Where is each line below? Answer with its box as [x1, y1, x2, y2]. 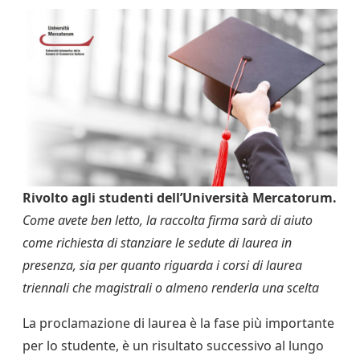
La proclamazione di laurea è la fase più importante [22, 313, 334, 332]
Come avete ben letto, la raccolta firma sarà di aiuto [22, 211, 313, 229]
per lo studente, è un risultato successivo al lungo [22, 336, 324, 354]
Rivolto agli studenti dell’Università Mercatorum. [22, 188, 337, 207]
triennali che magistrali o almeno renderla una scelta [22, 278, 319, 297]
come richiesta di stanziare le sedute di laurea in [22, 233, 292, 252]
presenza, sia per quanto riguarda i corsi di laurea [22, 256, 302, 274]
